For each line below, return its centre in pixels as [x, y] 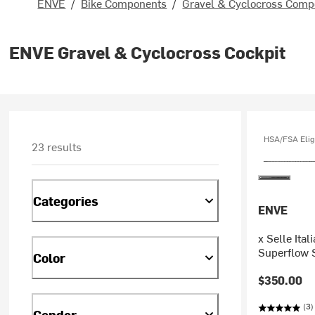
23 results [57, 146]
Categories [66, 200]
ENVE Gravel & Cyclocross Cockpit [148, 52]
